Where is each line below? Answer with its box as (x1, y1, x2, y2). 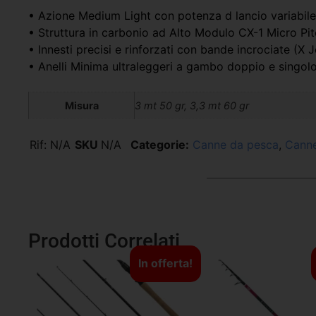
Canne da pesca (193, 137, 279, 152)
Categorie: (130, 137, 189, 152)
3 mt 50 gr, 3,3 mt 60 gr (135, 99, 249, 112)
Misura (64, 99, 99, 112)
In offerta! (138, 255, 193, 270)
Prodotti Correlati (28, 229, 180, 253)
